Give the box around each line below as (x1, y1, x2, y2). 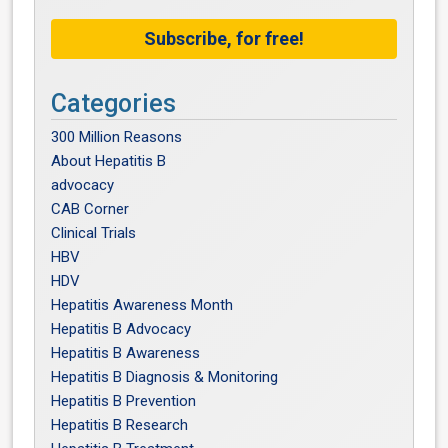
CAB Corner (51, 200, 130, 218)
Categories (51, 89, 177, 118)
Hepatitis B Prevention (51, 392, 197, 410)
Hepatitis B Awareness (51, 344, 201, 362)
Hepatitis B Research (51, 416, 189, 434)
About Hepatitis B (51, 152, 167, 170)
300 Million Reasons (51, 128, 183, 146)
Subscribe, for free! (144, 28, 304, 49)
